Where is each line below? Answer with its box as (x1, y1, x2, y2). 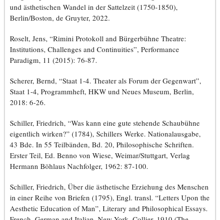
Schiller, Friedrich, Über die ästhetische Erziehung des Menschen (10, 182, 209, 192)
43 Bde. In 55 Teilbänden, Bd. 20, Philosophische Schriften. (10, 139, 194, 150)
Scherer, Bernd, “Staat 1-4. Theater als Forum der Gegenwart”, (10, 76, 201, 86)
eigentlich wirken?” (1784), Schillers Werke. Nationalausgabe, (10, 129, 201, 139)
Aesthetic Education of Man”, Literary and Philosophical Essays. (10, 203, 208, 214)
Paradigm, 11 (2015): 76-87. (10, 55, 97, 65)
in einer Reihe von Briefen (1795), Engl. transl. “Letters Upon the (10, 192, 210, 203)
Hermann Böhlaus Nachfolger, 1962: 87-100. (10, 161, 148, 171)
